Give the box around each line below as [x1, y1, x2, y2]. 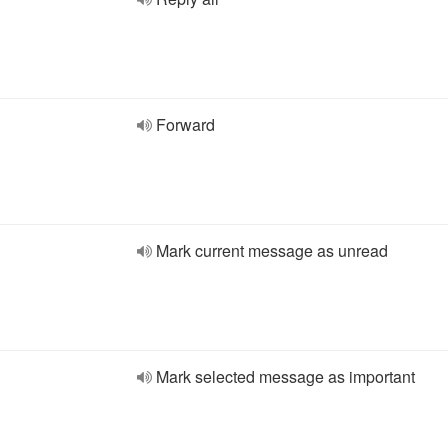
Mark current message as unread [156, 239, 388, 262]
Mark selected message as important [156, 365, 415, 388]
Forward [156, 113, 215, 136]
